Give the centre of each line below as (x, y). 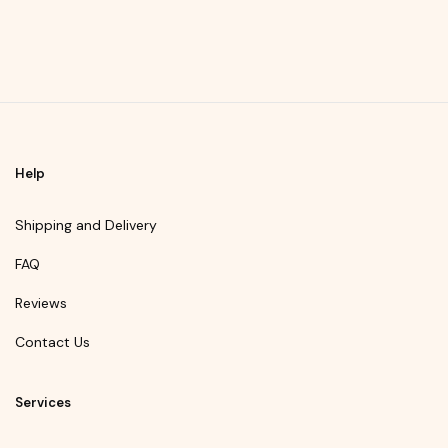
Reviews (41, 303)
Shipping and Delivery (86, 225)
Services (43, 403)
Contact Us (52, 342)
